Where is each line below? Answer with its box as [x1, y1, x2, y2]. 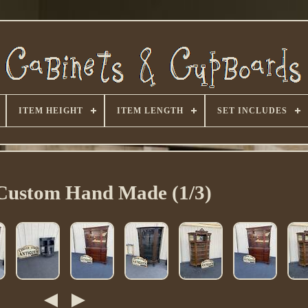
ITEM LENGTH [116, 106, 184, 115]
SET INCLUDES [217, 106, 287, 115]
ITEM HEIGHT [18, 106, 83, 115]
